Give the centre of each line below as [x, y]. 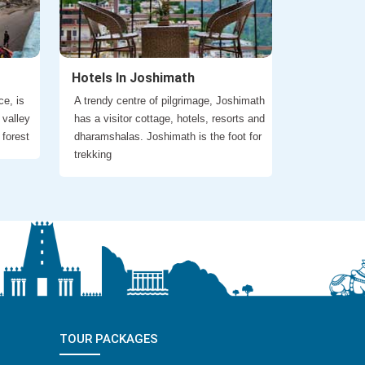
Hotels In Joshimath [133, 78]
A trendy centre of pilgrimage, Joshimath [169, 101]
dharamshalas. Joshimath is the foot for [168, 137]
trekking [93, 155]
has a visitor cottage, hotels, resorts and [169, 119]
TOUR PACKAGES [109, 339]
